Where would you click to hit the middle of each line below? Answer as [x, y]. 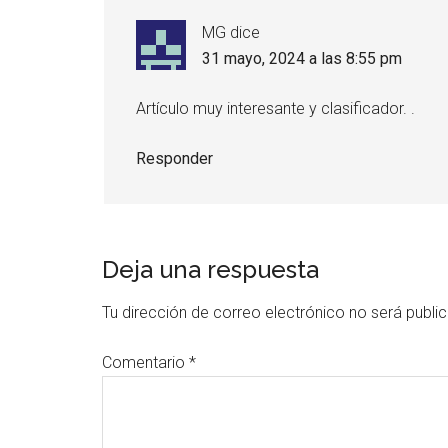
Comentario [145, 362]
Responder [174, 158]
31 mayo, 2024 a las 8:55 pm [302, 58]
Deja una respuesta [210, 269]
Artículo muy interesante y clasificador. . [275, 108]
